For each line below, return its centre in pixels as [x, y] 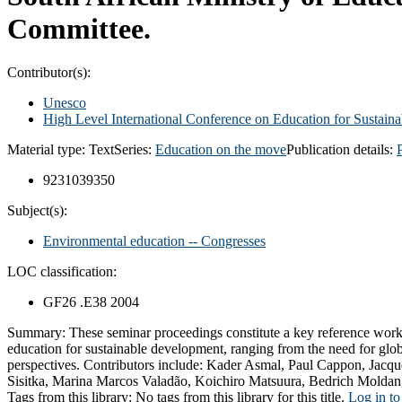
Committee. [79, 28]
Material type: [48, 149]
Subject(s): [37, 210]
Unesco [65, 102]
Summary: [38, 332]
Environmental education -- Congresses [154, 240]
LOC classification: [62, 271]
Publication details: [341, 149]
